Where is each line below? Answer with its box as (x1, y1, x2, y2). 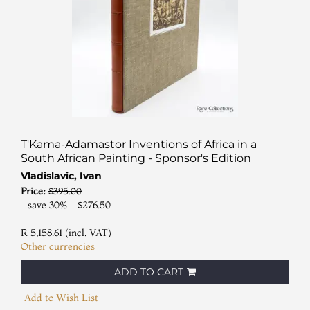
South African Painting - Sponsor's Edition (21, 151, 251, 165)
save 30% (28, 198, 68, 211)
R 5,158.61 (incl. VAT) (21, 226, 111, 239)
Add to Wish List (24, 291, 98, 304)
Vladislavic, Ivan (21, 169, 102, 182)
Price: (21, 184, 48, 197)
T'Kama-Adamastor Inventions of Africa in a (21, 137, 257, 151)
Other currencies (21, 239, 95, 253)
